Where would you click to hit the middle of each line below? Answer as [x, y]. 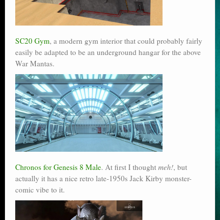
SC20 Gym [32, 41]
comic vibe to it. [40, 189]
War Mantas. [35, 64]
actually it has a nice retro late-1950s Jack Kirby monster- [103, 178]
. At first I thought [130, 167]
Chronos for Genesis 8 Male [58, 167]
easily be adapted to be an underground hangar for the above [108, 52]
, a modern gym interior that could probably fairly [126, 41]
